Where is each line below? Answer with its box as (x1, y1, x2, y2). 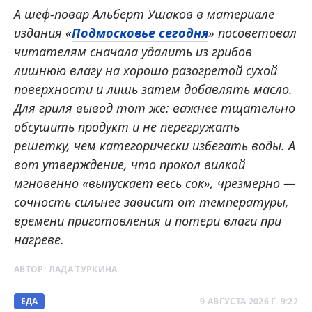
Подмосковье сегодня (72, 24, 208, 41)
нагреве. (14, 231, 64, 248)
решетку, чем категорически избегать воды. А (14, 136, 295, 154)
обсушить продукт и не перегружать (14, 118, 240, 135)
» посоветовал (208, 24, 297, 41)
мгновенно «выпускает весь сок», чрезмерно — (14, 174, 295, 192)
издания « (14, 24, 72, 41)
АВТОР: (14, 263, 49, 275)
